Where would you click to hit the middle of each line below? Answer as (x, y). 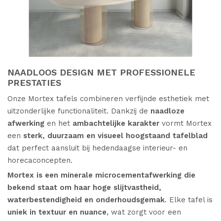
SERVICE (110, 188)
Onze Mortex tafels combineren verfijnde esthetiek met (108, 99)
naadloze (166, 111)
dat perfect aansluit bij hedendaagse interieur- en (97, 148)
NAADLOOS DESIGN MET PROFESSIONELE (101, 73)
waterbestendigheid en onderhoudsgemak (86, 200)
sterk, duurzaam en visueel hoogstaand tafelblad (115, 136)
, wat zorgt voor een (144, 212)
